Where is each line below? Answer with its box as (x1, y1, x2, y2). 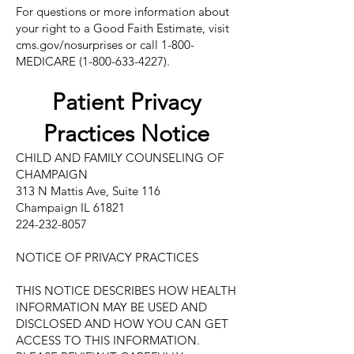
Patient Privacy (52, 88, 201, 115)
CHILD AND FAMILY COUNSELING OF (16, 150, 224, 165)
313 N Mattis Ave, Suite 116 (16, 183, 160, 198)
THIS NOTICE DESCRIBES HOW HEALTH (16, 283, 236, 298)
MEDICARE (16, 54, 79, 69)
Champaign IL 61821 (16, 200, 125, 215)
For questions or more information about (16, 4, 229, 19)
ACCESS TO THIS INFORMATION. (16, 333, 200, 348)
